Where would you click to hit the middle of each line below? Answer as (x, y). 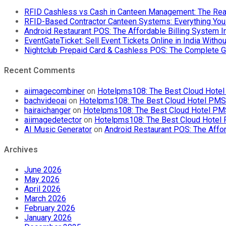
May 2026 (42, 180)
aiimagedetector (53, 120)
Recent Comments (40, 71)
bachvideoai (45, 100)
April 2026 (42, 189)
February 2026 (50, 208)
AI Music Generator (58, 129)
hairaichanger (47, 110)
